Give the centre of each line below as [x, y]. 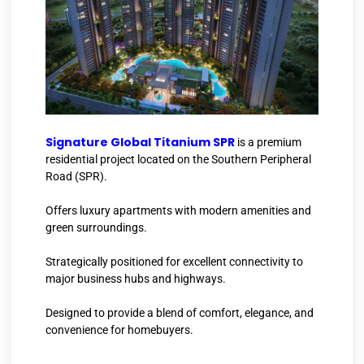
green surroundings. [96, 227]
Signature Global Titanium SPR [140, 142]
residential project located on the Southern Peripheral [178, 159]
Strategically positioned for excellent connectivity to [174, 261]
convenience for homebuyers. [119, 329]
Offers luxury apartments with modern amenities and [178, 210]
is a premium [268, 142]
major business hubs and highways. [136, 278]
